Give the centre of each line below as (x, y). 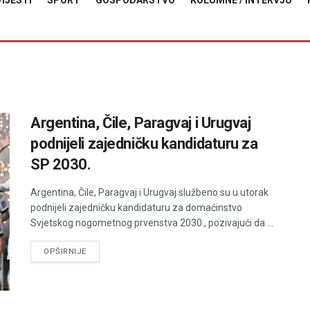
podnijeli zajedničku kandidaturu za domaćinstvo (136, 208)
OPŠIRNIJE (65, 252)
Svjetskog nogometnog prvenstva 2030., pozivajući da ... (152, 223)
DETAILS (102, 251)
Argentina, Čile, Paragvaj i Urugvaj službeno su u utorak (149, 192)
